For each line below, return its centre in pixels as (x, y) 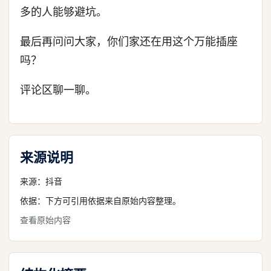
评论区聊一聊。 (58, 90)
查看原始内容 (45, 220)
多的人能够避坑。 (64, 12)
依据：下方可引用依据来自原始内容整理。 (100, 201)
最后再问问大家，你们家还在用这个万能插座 (129, 41)
